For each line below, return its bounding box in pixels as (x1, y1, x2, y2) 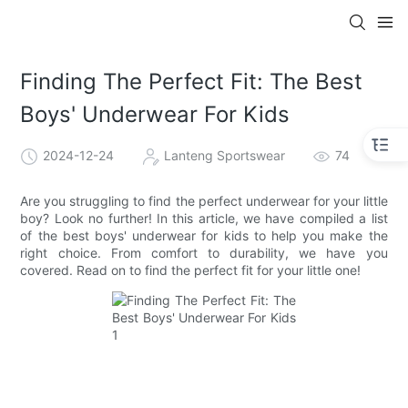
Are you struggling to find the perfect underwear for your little (20, 192, 388, 209)
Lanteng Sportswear (164, 147, 286, 163)
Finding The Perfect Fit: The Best (20, 68, 363, 96)
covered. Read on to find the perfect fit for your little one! (20, 261, 362, 278)
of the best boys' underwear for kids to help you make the (20, 227, 388, 243)
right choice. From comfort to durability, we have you (20, 244, 388, 260)
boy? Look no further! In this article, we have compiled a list (20, 209, 388, 226)
